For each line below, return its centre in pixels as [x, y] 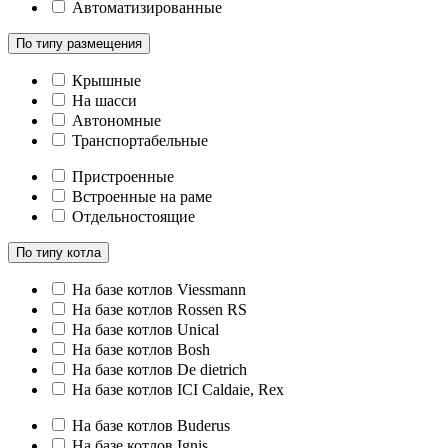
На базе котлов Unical [145, 329]
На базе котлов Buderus [151, 425]
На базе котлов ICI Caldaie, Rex [178, 389]
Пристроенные [123, 176]
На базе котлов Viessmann [159, 289]
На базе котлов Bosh [141, 349]
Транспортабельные [140, 140]
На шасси [104, 100]
